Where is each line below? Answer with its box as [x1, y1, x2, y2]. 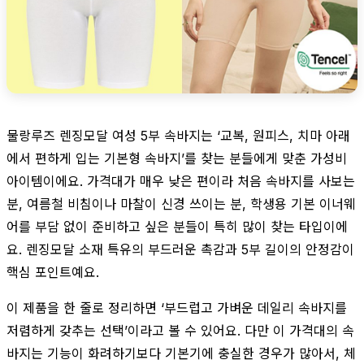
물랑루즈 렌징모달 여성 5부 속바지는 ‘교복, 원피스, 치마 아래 [6, 127, 350, 144]
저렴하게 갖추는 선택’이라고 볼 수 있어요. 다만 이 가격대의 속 [6, 322, 354, 339]
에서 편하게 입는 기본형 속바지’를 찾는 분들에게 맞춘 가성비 [6, 149, 347, 167]
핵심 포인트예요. [6, 263, 99, 280]
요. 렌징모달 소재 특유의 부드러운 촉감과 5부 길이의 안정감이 [6, 240, 354, 258]
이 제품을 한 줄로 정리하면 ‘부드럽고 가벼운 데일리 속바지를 [6, 299, 347, 316]
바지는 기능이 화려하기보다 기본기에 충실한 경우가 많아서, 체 [6, 344, 356, 362]
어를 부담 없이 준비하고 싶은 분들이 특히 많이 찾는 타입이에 [6, 218, 348, 235]
